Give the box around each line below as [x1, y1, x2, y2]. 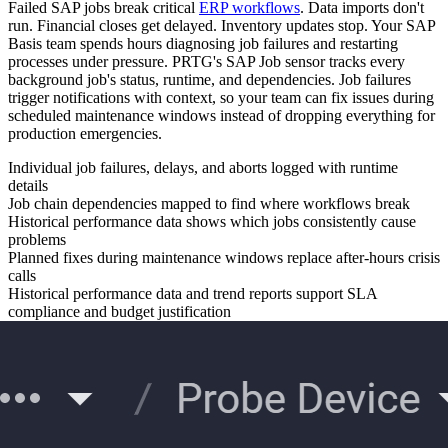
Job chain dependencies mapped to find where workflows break [8, 194, 410, 212]
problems [8, 230, 66, 248]
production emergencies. [8, 124, 162, 142]
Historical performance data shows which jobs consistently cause [8, 212, 416, 230]
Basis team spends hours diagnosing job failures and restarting [8, 34, 398, 52]
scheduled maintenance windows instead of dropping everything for [8, 106, 435, 124]
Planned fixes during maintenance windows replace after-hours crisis [8, 248, 440, 266]
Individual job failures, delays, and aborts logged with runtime [8, 158, 398, 176]
